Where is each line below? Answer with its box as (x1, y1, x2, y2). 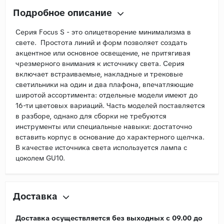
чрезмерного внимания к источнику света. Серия (15, 58, 184, 68)
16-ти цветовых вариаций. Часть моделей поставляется (15, 100, 205, 110)
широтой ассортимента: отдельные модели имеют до (15, 90, 197, 99)
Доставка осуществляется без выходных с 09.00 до (15, 213, 202, 222)
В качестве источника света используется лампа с (15, 142, 187, 152)
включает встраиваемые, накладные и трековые (15, 69, 183, 78)
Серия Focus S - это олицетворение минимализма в (15, 27, 191, 36)
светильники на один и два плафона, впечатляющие (15, 79, 193, 89)
